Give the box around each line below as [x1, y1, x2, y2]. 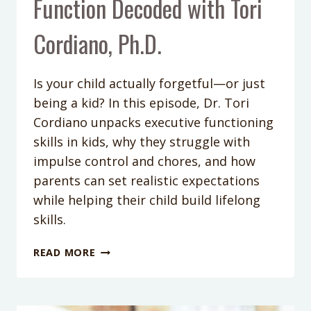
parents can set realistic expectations [33, 172, 260, 190]
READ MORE [33, 246, 96, 260]
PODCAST [94, 242, 146, 256]
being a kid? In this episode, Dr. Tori [33, 94, 249, 112]
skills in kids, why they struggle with [33, 133, 250, 151]
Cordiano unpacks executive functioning [33, 114, 274, 131]
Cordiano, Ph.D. [33, 26, 162, 62]
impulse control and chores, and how [33, 153, 255, 170]
